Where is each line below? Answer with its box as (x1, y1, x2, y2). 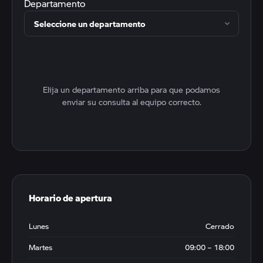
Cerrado (205, 221, 234, 231)
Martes (29, 242, 52, 252)
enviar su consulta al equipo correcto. (62, 96, 201, 107)
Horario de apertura (29, 191, 112, 203)
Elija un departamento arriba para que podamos (43, 84, 220, 95)
